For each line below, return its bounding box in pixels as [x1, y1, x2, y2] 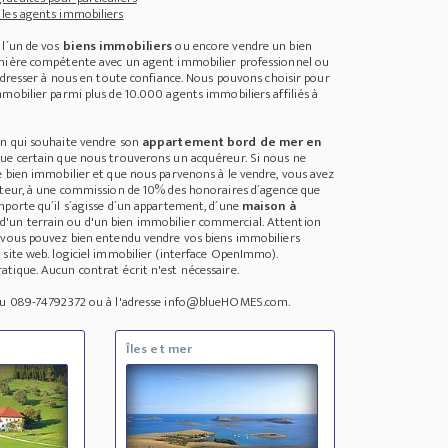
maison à [241, 195, 296, 218]
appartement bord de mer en [141, 131, 322, 154]
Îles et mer [125, 338, 193, 361]
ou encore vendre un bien [172, 35, 312, 58]
